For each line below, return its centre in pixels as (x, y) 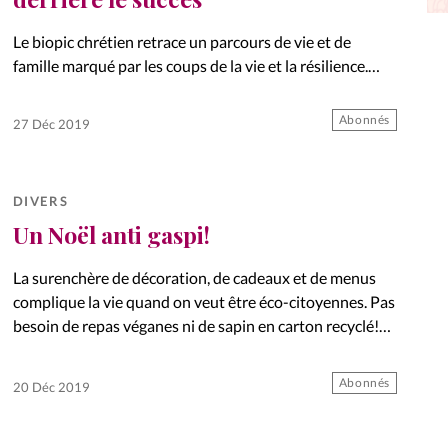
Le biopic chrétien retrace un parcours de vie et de (181, 41)
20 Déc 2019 (51, 387)
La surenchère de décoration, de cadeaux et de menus (194, 277)
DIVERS (40, 200)
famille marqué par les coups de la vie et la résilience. (190, 65)
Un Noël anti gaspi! (111, 234)
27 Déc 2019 (51, 123)
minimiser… (52, 373)
